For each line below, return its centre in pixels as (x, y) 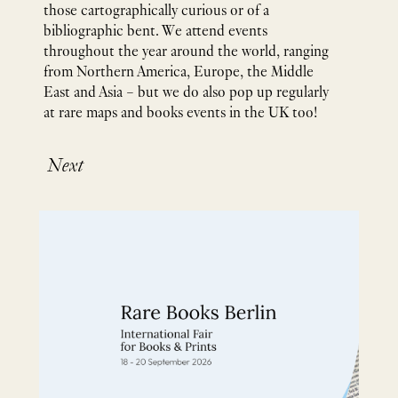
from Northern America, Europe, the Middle (179, 73)
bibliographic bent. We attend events (155, 32)
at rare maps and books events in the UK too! (180, 114)
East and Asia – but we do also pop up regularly (186, 93)
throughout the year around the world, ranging (186, 52)
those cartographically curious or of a (156, 12)
